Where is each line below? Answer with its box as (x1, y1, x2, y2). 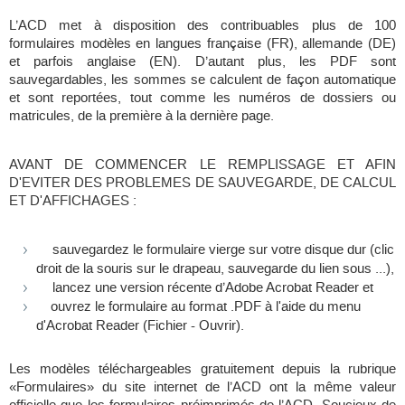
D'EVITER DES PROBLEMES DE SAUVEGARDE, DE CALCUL (9, 174, 396, 193)
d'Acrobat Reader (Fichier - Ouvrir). (36, 316, 244, 335)
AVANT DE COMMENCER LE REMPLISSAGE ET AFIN (9, 155, 396, 174)
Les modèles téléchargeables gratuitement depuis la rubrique (9, 360, 396, 379)
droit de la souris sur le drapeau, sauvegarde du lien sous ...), (36, 259, 394, 278)
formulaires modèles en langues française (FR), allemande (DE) (9, 34, 396, 53)
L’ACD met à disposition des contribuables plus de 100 (9, 16, 396, 35)
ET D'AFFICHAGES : (9, 192, 137, 211)
